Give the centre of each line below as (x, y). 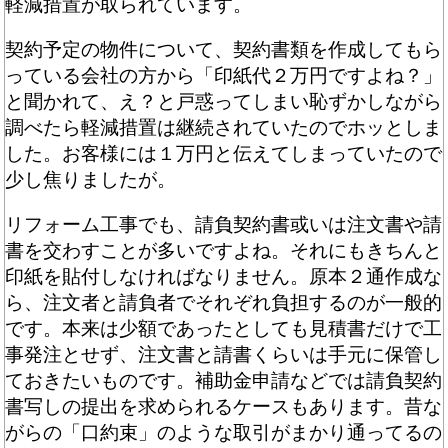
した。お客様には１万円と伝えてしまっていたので (224, 154)
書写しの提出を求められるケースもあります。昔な (224, 407)
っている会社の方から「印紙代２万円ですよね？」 (224, 76)
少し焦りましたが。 (91, 180)
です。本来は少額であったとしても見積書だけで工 (224, 329)
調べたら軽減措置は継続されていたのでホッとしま (224, 128)
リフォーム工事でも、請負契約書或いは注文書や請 (224, 225)
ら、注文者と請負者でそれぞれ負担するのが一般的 (224, 303)
